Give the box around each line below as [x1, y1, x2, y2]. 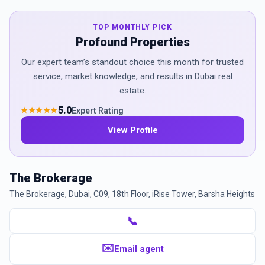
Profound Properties [75, 35, 190, 49]
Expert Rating [71, 105, 124, 115]
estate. [119, 85, 146, 96]
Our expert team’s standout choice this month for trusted [21, 57, 244, 67]
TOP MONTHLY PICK [92, 23, 173, 31]
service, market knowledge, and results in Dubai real [33, 71, 232, 82]
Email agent [114, 244, 164, 254]
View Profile [107, 125, 158, 135]
